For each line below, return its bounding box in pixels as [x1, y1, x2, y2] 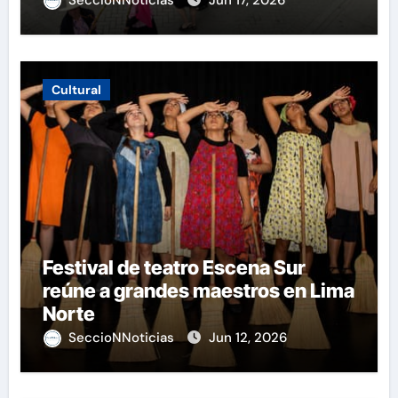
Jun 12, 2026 [208, 328, 287, 346]
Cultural [51, 81, 101, 98]
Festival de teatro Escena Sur [42, 255, 306, 279]
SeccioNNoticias [68, 328, 178, 346]
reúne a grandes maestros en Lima [42, 278, 354, 302]
